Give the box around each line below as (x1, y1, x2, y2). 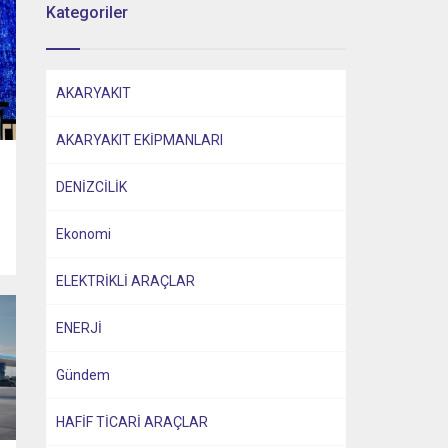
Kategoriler (46, 3, 128, 22)
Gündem (56, 367, 110, 383)
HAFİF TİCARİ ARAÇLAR (56, 414, 208, 430)
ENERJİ (56, 320, 102, 336)
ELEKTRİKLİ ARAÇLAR (56, 273, 195, 289)
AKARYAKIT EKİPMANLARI (56, 132, 223, 148)
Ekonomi (56, 226, 111, 242)
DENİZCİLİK (56, 179, 127, 195)
